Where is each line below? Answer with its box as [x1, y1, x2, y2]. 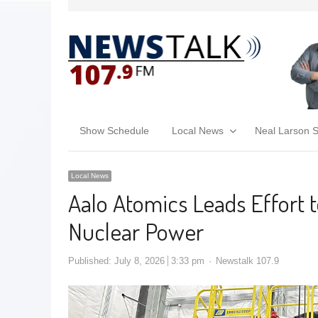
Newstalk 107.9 [216, 255, 279, 266]
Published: [68, 255, 114, 266]
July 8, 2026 [114, 255, 165, 266]
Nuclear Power [68, 215, 204, 246]
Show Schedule [79, 124, 149, 136]
